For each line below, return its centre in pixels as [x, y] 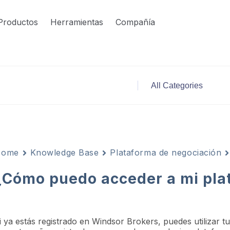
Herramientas [76, 22]
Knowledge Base [64, 152]
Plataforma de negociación [166, 152]
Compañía [135, 22]
